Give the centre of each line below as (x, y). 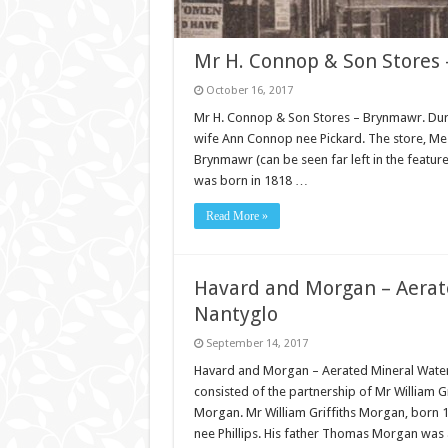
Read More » (236, 216)
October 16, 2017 (249, 91)
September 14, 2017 (256, 344)
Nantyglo (235, 314)
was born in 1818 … (250, 181)
